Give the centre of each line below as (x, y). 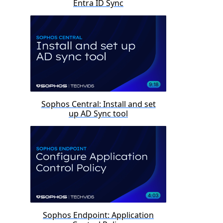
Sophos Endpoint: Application (98, 215)
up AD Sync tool (98, 114)
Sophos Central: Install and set (98, 104)
